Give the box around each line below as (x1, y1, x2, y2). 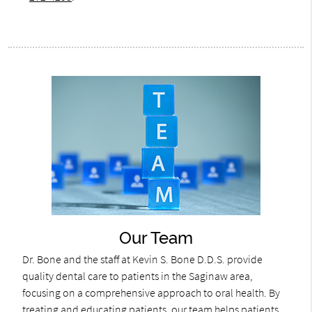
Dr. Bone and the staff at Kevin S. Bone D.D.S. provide (22, 251, 263, 266)
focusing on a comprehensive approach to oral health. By (22, 285, 280, 299)
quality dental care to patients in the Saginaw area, (22, 268, 253, 283)
